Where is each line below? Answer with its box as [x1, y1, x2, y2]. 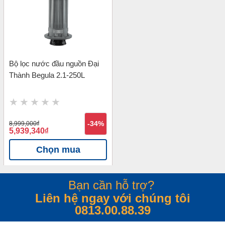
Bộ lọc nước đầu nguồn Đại [9, 59, 99, 68]
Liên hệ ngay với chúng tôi [35, 191, 190, 205]
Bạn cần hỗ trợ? [68, 178, 154, 192]
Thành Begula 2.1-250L [9, 71, 85, 80]
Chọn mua [36, 145, 80, 155]
